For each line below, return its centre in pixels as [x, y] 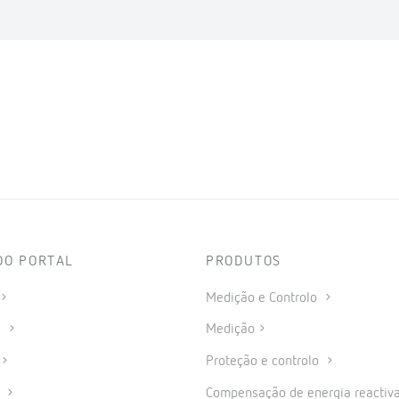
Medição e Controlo [263, 298]
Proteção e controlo [264, 362]
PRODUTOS [244, 261]
